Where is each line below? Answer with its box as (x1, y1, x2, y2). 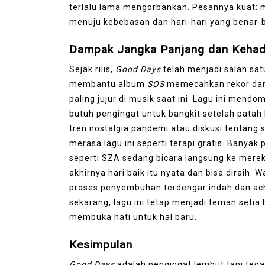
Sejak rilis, (69, 64, 115, 74)
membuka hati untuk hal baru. (69, 212, 197, 222)
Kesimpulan (69, 237, 132, 251)
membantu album (69, 79, 147, 89)
